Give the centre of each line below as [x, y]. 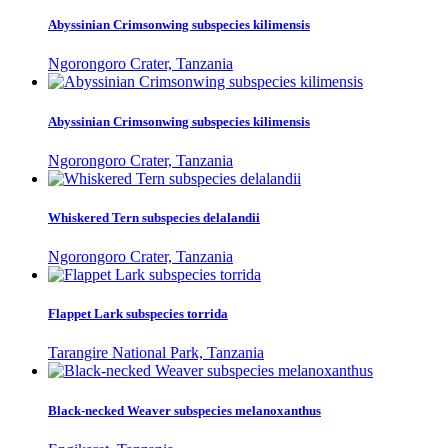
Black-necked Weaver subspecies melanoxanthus [184, 410]
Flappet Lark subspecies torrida [138, 314]
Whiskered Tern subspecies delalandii [154, 217]
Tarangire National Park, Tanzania [156, 353]
